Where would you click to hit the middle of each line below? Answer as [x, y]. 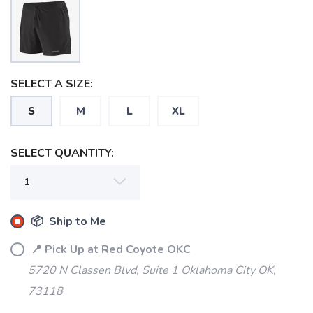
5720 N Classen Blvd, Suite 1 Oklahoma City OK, [152, 270]
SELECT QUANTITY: [62, 153]
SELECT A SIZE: [52, 84]
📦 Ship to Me [67, 221]
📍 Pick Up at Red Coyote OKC [109, 249]
